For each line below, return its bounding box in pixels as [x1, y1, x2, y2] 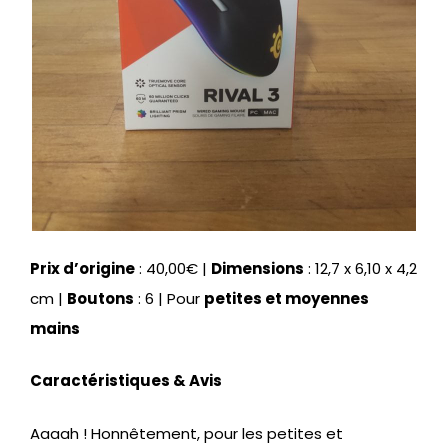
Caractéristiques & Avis [30, 370, 222, 392]
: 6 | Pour [134, 287, 204, 309]
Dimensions [211, 257, 304, 279]
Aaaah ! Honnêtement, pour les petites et [30, 422, 343, 444]
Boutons [67, 287, 134, 309]
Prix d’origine [30, 257, 135, 279]
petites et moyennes [204, 287, 369, 309]
